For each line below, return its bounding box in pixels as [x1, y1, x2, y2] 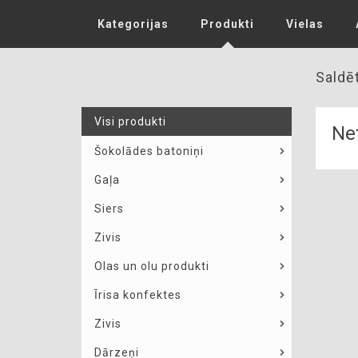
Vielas [286, 18, 324, 30]
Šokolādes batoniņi [94, 145, 204, 157]
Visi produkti [94, 115, 166, 128]
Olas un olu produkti [94, 260, 209, 272]
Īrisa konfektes [94, 288, 181, 301]
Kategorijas [97, 18, 169, 30]
